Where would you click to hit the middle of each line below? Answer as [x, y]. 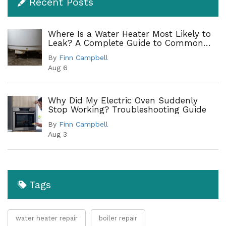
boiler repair [118, 218]
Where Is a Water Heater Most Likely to [129, 34]
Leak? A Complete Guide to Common [126, 43]
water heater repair [47, 218]
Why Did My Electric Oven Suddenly [123, 100]
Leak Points [72, 52]
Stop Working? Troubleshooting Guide [127, 109]
